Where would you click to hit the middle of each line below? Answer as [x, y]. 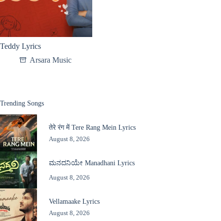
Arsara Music [51, 60]
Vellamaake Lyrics [74, 201]
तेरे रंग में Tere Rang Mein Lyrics [92, 127]
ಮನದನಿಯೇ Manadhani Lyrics [92, 163]
